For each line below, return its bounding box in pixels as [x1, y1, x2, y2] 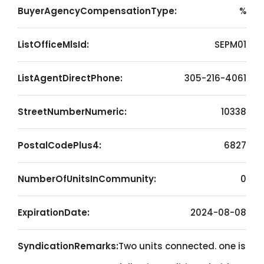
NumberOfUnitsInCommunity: [18, 173, 156, 185]
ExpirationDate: [18, 206, 90, 219]
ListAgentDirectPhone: [18, 72, 123, 84]
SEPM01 [214, 38, 246, 51]
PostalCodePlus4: [18, 139, 101, 151]
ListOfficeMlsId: [18, 38, 89, 51]
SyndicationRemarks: [18, 240, 118, 252]
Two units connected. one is [118, 240, 246, 252]
